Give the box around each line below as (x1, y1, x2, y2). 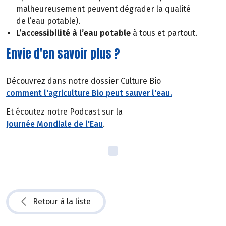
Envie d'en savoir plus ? (6, 45, 120, 63)
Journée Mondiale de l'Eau (6, 119, 103, 129)
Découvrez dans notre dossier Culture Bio (6, 76, 161, 86)
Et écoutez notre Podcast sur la (6, 106, 123, 117)
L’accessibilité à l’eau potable (16, 28, 131, 38)
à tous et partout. (131, 28, 197, 38)
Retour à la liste (33, 196, 91, 206)
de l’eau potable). (16, 16, 80, 26)
